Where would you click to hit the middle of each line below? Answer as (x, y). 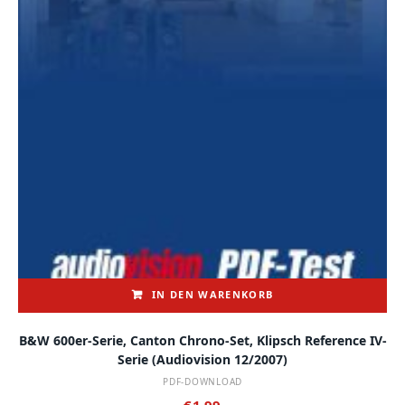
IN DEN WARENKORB (213, 294)
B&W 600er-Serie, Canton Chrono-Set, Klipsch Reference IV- (202, 340)
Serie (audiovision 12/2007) (202, 359)
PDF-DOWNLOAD (202, 381)
